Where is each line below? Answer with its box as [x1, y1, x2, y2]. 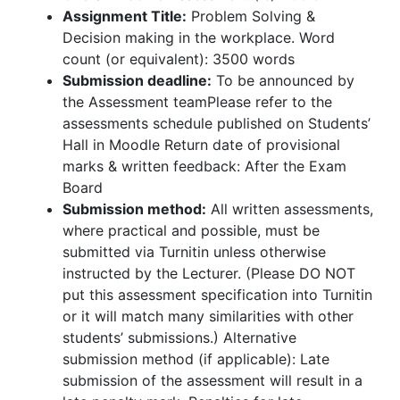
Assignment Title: [62, 7, 187, 25]
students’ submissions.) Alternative [62, 329, 296, 346]
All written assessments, [206, 200, 373, 218]
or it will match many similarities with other [62, 307, 354, 325]
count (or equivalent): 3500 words [62, 50, 295, 68]
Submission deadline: [62, 71, 212, 89]
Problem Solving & [187, 7, 315, 25]
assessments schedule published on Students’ [62, 114, 371, 132]
